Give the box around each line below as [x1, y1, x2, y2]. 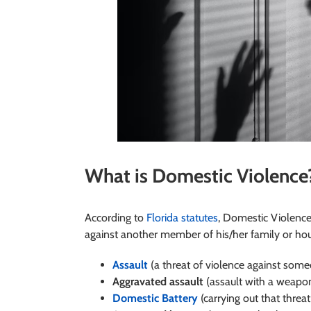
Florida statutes [146, 210, 218, 224]
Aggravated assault [112, 274, 203, 288]
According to [84, 210, 146, 224]
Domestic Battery [112, 291, 201, 305]
